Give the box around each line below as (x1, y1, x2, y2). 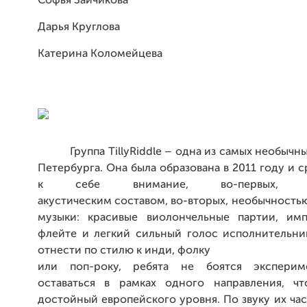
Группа (70, 147, 108, 158)
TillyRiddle (108, 147, 165, 158)
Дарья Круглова (38, 22, 120, 33)
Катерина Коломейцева (38, 49, 162, 60)
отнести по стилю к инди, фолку (38, 245, 213, 256)
